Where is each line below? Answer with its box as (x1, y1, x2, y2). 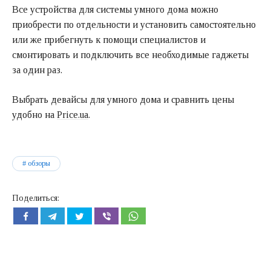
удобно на (12, 109, 57, 120)
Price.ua (57, 109, 88, 120)
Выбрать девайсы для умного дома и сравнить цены (12, 94, 234, 105)
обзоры (28, 158, 50, 168)
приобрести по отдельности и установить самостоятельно (12, 19, 256, 30)
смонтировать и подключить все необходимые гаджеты (12, 49, 249, 60)
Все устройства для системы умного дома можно (12, 4, 218, 15)
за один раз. (12, 64, 62, 75)
